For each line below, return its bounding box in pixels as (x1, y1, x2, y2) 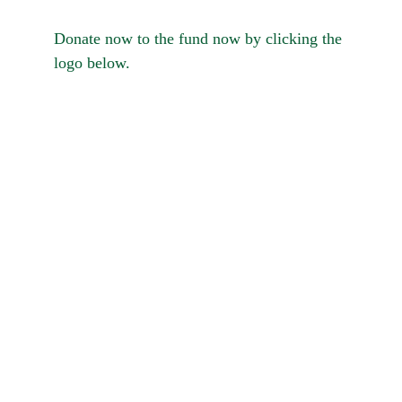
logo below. (54, 54, 130, 72)
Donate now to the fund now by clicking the (54, 30, 346, 48)
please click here (189, 303, 310, 322)
